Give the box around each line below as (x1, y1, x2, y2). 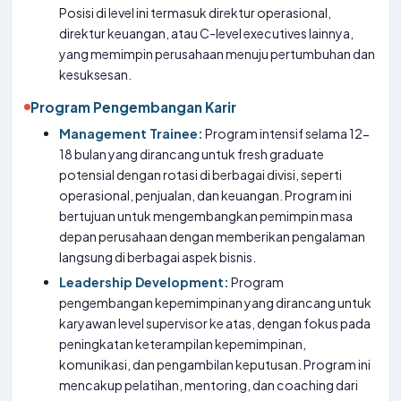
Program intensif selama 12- (203, 125, 371, 141)
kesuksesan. (59, 66, 132, 82)
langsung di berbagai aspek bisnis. (59, 249, 257, 265)
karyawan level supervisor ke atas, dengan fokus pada (59, 315, 371, 331)
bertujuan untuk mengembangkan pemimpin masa (59, 208, 354, 224)
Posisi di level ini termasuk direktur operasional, (59, 4, 332, 21)
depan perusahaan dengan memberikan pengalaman (59, 228, 366, 244)
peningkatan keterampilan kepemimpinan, (59, 336, 307, 352)
